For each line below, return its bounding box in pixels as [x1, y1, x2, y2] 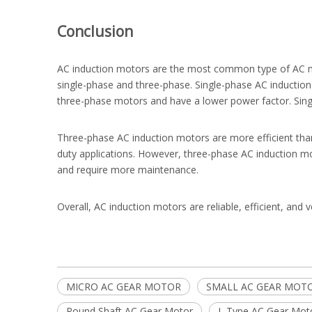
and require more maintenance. [57, 163, 198, 176]
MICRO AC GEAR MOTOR [66, 280, 181, 293]
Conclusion [57, 22, 133, 41]
